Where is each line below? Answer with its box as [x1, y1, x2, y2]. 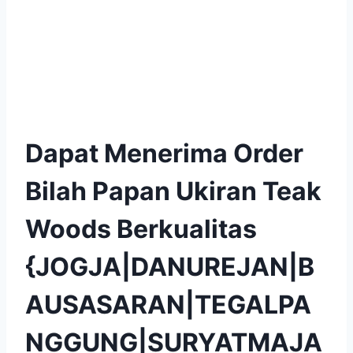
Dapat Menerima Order [25, 137, 303, 169]
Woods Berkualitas [25, 213, 257, 244]
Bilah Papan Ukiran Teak [25, 175, 321, 206]
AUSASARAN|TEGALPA [25, 288, 311, 320]
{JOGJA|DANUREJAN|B [25, 251, 314, 282]
